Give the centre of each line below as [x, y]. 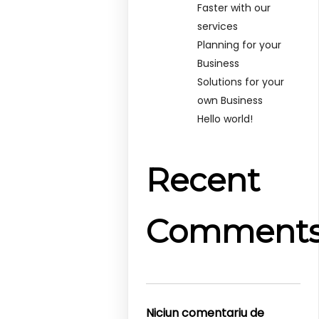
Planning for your [240, 45]
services [218, 26]
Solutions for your [241, 82]
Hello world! [225, 119]
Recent [203, 180]
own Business [230, 100]
